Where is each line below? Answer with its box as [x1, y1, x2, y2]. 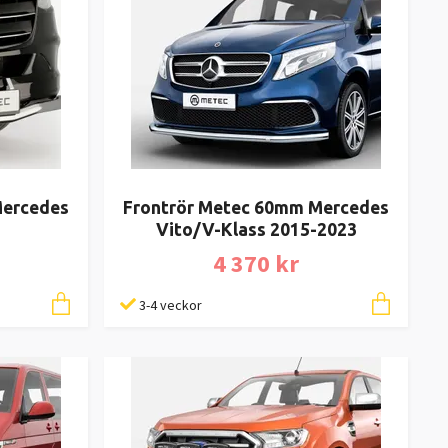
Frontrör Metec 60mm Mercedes [123, 198, 389, 218]
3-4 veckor [139, 296, 202, 315]
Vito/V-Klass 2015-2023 [155, 220, 357, 240]
